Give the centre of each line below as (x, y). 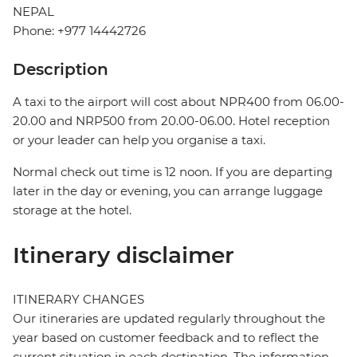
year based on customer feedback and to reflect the (166, 338)
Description (61, 70)
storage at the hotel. (72, 210)
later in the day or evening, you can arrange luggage (168, 191)
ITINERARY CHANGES (78, 300)
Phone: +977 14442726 (79, 31)
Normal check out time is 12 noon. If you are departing (173, 172)
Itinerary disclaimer (124, 255)
